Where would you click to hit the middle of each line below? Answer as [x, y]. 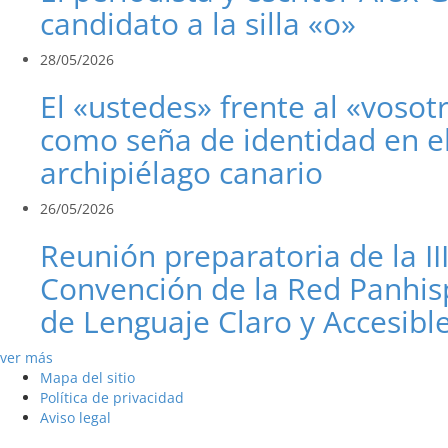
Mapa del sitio [87, 378]
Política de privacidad [112, 398]
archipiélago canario [181, 173]
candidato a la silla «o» [198, 24]
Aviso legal [75, 418]
